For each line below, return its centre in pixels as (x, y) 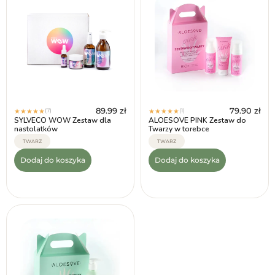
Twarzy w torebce (179, 129)
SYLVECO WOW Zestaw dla (63, 120)
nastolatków (36, 129)
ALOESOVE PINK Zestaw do (197, 120)
